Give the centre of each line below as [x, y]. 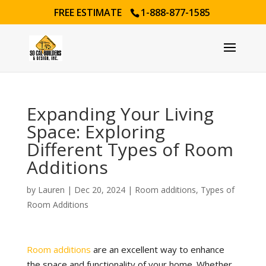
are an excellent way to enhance [157, 249]
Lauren [51, 190]
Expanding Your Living [120, 114]
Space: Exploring [96, 132]
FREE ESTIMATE [89, 12]
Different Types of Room [130, 149]
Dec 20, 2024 [99, 190]
